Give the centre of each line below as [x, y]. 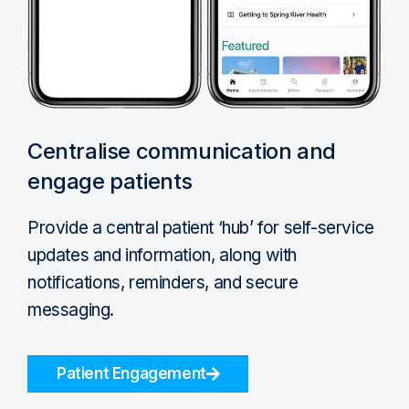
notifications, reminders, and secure [163, 282]
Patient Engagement [131, 373]
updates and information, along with [163, 255]
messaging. [71, 309]
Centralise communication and [182, 151]
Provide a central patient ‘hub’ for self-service [201, 227]
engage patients [110, 181]
